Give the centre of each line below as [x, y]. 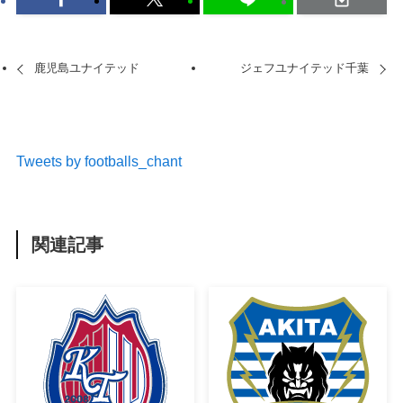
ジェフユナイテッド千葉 [304, 68]
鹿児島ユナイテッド [87, 68]
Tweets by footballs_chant [99, 161]
